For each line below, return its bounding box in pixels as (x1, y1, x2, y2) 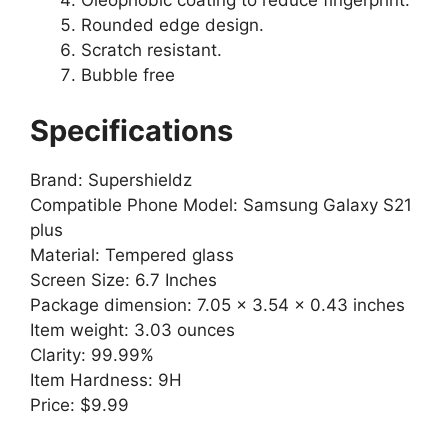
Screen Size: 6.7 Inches (30, 269, 217, 290)
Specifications (30, 112, 233, 148)
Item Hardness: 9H (30, 369, 182, 390)
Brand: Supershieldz (30, 169, 192, 190)
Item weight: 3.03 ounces (30, 319, 235, 340)
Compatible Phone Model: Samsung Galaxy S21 (30, 194, 412, 215)
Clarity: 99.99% (30, 344, 154, 365)
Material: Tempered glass (30, 244, 234, 265)
